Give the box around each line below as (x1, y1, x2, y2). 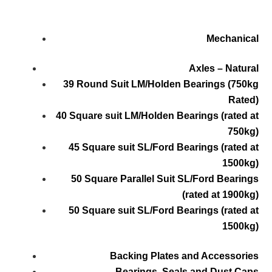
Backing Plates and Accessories (109, 251, 259, 262)
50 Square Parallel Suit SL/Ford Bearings (70, 174, 259, 185)
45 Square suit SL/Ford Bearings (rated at (68, 142, 259, 153)
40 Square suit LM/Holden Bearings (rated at (55, 110, 259, 121)
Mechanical (206, 33, 259, 44)
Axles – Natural (188, 63, 259, 74)
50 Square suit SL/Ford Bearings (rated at (68, 205, 259, 216)
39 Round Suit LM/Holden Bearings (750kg (63, 79, 259, 90)
